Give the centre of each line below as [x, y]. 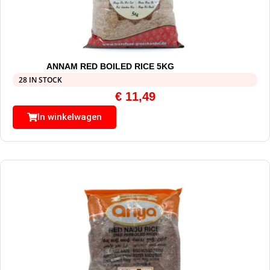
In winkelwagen [70, 117]
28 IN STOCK [40, 80]
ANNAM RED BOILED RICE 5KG [111, 67]
